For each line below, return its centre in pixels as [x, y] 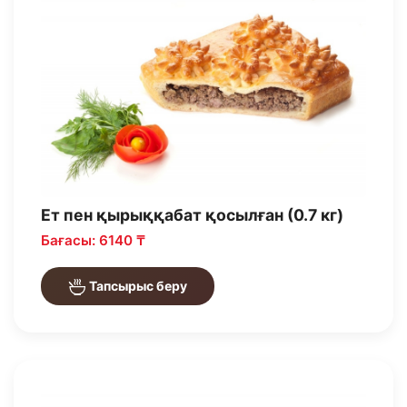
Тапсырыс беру [137, 286]
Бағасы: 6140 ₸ [93, 241]
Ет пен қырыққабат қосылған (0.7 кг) [192, 215]
